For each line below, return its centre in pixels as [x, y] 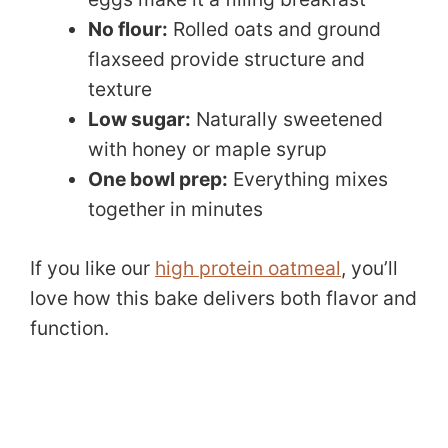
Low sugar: [139, 119]
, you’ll [369, 267]
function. [69, 327]
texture [119, 89]
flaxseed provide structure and [226, 59]
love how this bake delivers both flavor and [223, 297]
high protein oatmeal [248, 267]
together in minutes [175, 209]
